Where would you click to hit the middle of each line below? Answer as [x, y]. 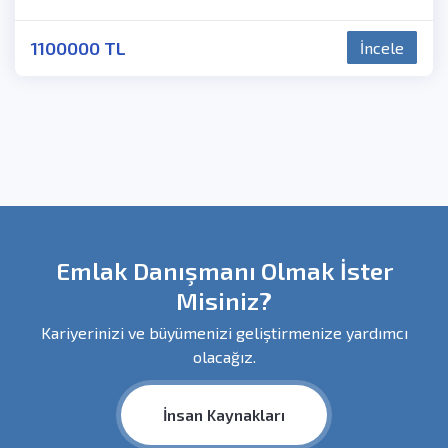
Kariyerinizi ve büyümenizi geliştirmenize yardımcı [224, 332]
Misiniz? [224, 300]
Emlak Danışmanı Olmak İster [224, 270]
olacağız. [224, 356]
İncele [382, 48]
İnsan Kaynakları [224, 414]
